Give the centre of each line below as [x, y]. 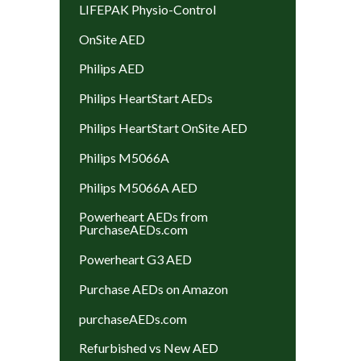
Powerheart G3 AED [135, 259]
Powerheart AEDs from [143, 217]
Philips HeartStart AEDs [145, 98]
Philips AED [111, 68]
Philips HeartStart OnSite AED [163, 128]
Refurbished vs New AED [148, 348]
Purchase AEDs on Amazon [153, 288]
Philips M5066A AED [138, 187]
